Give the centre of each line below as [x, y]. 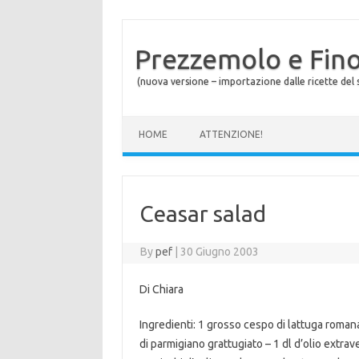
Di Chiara [161, 289]
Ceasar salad [202, 214]
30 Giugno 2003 [220, 252]
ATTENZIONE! [231, 134]
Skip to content [160, 122]
